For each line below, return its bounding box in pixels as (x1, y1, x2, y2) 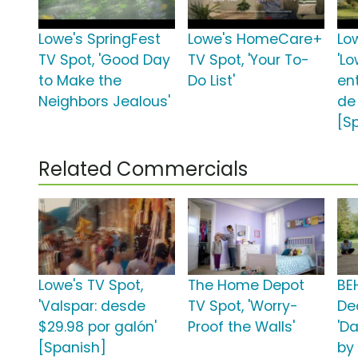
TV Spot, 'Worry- (188, 296, 299, 316)
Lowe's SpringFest (38, 30, 161, 50)
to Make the (38, 71, 121, 91)
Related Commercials (38, 156, 248, 183)
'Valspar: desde (38, 296, 145, 316)
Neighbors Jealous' (38, 92, 170, 112)
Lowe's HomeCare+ (188, 30, 324, 50)
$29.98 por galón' (38, 317, 157, 337)
